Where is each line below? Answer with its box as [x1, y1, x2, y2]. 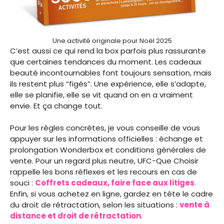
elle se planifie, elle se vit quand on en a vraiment [10, 89, 193, 100]
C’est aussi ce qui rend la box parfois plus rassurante [10, 45, 206, 56]
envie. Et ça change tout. [10, 100, 102, 111]
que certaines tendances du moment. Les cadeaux [10, 56, 201, 67]
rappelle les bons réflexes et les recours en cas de [10, 166, 197, 177]
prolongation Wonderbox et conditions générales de [10, 144, 206, 155]
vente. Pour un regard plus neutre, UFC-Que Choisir [10, 155, 198, 166]
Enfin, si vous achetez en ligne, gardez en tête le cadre [10, 188, 213, 199]
